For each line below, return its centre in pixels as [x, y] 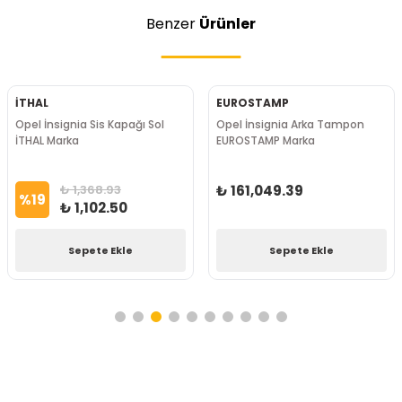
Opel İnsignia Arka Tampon [290, 124]
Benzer [173, 24]
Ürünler [227, 24]
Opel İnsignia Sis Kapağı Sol [90, 124]
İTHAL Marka [47, 140]
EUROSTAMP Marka [266, 140]
